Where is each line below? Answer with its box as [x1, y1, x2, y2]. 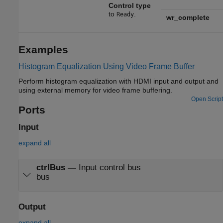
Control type [108, 1, 151, 9]
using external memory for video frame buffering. [93, 86, 172, 95]
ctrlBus [36, 162, 65, 172]
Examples [18, 43, 68, 55]
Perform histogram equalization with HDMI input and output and [18, 77, 219, 86]
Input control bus [78, 162, 141, 172]
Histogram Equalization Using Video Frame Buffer [18, 62, 195, 71]
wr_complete [166, 13, 210, 21]
